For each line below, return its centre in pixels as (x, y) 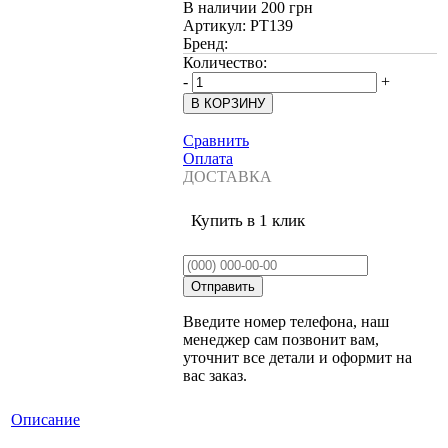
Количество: (225, 62)
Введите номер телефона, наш (286, 321)
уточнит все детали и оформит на (297, 357)
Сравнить (216, 140)
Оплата (208, 158)
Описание (45, 419)
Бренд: (205, 43)
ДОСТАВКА (227, 176)
